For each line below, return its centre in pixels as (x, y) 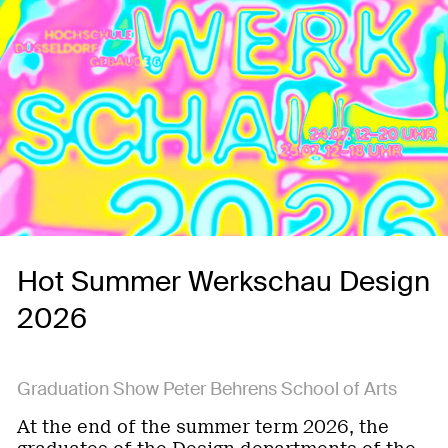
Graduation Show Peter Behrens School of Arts (207, 389)
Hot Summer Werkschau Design (223, 281)
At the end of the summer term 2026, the (203, 427)
